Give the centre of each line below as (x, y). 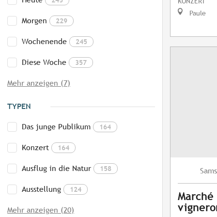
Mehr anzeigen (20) (41, 210)
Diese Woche (44, 62)
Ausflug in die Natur (56, 169)
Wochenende (44, 42)
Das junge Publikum (56, 127)
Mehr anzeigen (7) (39, 83)
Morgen (34, 21)
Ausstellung (41, 189)
